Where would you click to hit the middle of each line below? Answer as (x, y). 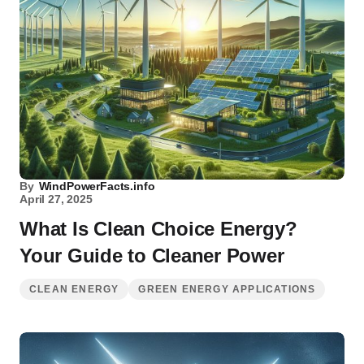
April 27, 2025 (56, 199)
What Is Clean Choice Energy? (158, 229)
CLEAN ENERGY (74, 289)
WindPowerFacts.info (97, 186)
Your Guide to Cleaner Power (152, 256)
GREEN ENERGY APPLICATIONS (227, 289)
